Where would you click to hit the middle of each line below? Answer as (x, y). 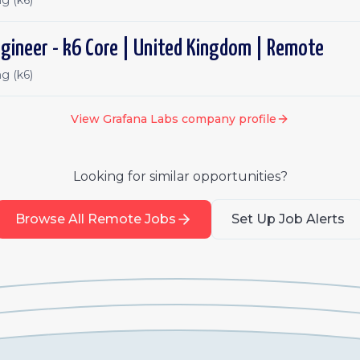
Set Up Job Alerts (288, 219)
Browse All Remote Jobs (95, 219)
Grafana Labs (141, 119)
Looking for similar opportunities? (180, 176)
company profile (227, 119)
